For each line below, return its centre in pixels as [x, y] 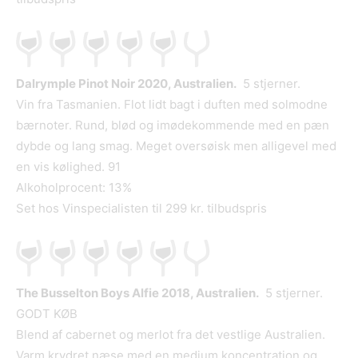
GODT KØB [47, 314]
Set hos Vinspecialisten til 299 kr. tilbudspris [141, 209]
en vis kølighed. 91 [68, 167]
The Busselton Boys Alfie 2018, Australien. [137, 293]
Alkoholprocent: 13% [74, 188]
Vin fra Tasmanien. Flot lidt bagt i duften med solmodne [172, 105]
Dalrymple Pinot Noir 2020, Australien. [126, 84]
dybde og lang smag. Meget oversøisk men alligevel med [176, 146]
